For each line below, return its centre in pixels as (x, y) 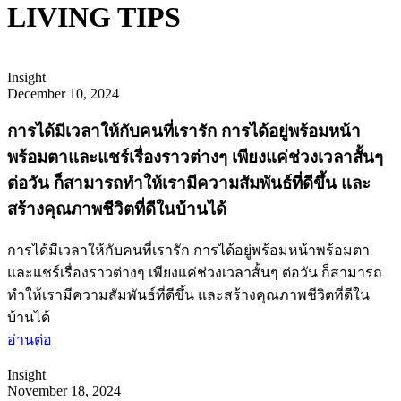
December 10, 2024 (63, 93)
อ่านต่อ (30, 340)
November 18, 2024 (64, 391)
